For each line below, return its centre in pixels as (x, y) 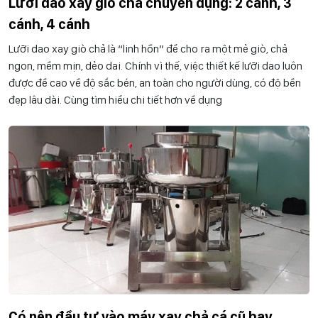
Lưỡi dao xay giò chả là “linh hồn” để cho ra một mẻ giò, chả (148, 49)
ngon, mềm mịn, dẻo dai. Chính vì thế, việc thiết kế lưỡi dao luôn (155, 66)
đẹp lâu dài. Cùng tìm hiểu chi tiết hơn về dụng (115, 100)
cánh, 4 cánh (49, 24)
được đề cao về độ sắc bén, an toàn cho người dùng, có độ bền (155, 83)
